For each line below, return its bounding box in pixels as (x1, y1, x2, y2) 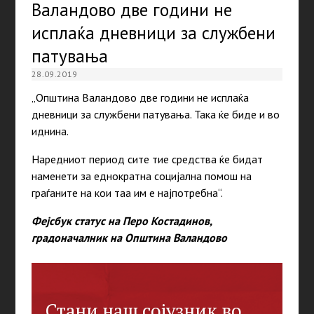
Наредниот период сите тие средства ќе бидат (31, 152, 263, 167)
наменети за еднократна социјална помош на (31, 169, 252, 184)
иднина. (31, 124, 69, 139)
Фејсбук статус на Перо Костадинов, (31, 214, 212, 228)
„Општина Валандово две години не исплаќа (31, 90, 249, 105)
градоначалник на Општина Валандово (31, 231, 227, 245)
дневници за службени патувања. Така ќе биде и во (31, 107, 280, 122)
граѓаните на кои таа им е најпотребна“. (31, 186, 223, 200)
